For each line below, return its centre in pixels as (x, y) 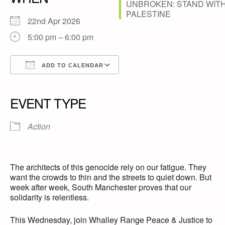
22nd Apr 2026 (58, 21)
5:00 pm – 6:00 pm (61, 37)
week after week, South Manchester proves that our (101, 187)
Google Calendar (83, 83)
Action (39, 127)
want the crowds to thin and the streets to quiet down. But (111, 177)
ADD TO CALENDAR (72, 66)
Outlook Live (148, 83)
